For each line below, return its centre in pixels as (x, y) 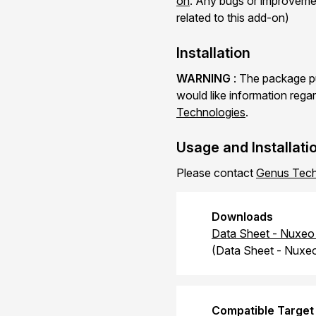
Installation (213, 53)
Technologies (211, 112)
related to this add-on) (233, 18)
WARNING (203, 78)
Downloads (242, 217)
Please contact (216, 173)
